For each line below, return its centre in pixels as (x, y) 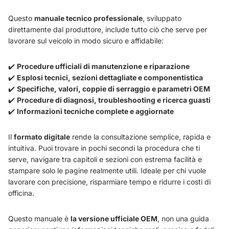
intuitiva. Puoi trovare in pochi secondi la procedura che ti (104, 148)
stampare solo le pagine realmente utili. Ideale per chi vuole (107, 171)
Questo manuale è (39, 219)
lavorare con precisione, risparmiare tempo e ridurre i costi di (109, 182)
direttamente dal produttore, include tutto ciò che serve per (108, 30)
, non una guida (183, 219)
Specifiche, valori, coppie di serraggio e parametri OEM (113, 89)
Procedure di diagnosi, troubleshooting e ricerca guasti (114, 100)
